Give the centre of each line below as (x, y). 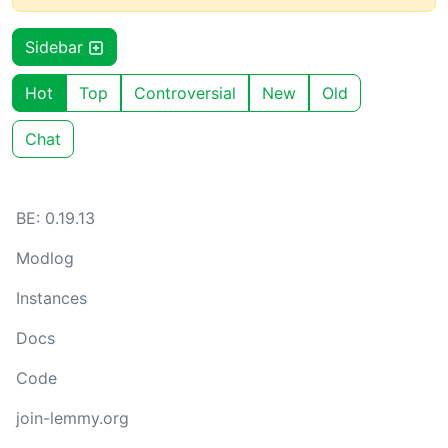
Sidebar (56, 47)
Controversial (185, 93)
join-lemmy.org (72, 418)
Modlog (45, 258)
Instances (51, 298)
